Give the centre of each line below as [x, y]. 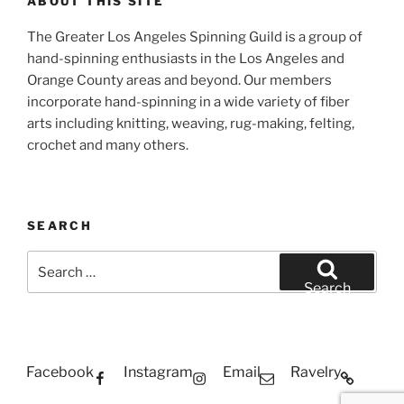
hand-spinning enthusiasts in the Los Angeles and [186, 59]
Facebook [60, 372]
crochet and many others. [108, 146]
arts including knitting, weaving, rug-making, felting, [191, 124]
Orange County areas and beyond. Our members [179, 81]
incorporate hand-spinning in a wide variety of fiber [188, 102]
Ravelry [316, 372]
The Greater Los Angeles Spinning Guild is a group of [195, 37]
